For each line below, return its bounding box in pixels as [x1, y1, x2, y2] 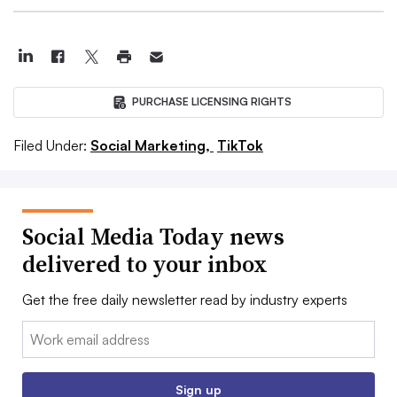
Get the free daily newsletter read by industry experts [22, 290, 347, 308]
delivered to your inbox [22, 247, 268, 280]
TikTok [217, 136, 263, 154]
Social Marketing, [90, 136, 214, 154]
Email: [22, 322, 58, 340]
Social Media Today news [22, 220, 284, 253]
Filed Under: [13, 136, 87, 154]
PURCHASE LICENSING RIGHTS [131, 95, 292, 109]
